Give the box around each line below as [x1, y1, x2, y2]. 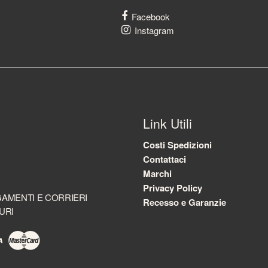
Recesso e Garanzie [143, 196, 226, 209]
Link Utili [143, 114, 192, 132]
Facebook [131, 10, 170, 23]
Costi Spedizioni [143, 138, 212, 152]
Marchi [143, 167, 172, 181]
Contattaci [143, 153, 186, 166]
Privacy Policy [143, 181, 202, 195]
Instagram [134, 23, 174, 36]
